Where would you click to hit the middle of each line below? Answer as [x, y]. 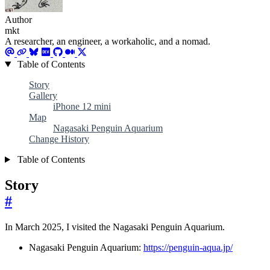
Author [18, 20]
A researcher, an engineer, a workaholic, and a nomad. [108, 42]
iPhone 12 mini [82, 107]
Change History [59, 139]
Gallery [43, 96]
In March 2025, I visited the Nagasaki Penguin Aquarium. [115, 227]
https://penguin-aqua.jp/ [188, 247]
